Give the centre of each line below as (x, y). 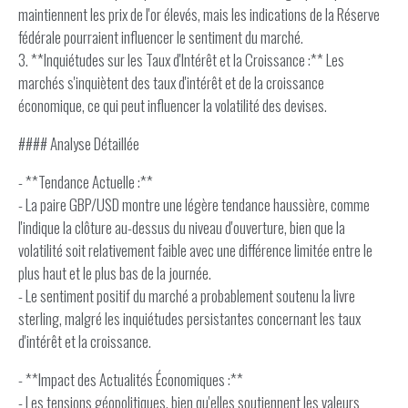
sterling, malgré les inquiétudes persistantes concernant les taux (189, 318)
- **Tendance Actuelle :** (86, 182)
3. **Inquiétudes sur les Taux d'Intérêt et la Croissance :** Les (181, 60)
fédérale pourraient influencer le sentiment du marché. (161, 37)
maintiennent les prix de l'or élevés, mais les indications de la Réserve (199, 14)
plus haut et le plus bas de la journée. (115, 273)
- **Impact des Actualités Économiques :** (131, 379)
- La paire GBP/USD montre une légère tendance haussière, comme (194, 204)
